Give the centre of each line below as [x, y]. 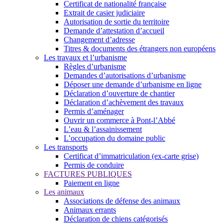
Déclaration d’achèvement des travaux [124, 102]
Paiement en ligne [92, 183]
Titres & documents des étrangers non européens [140, 49]
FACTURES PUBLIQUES [88, 174]
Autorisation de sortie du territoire [116, 22]
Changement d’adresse [99, 40]
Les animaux [64, 192]
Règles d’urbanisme [95, 66]
